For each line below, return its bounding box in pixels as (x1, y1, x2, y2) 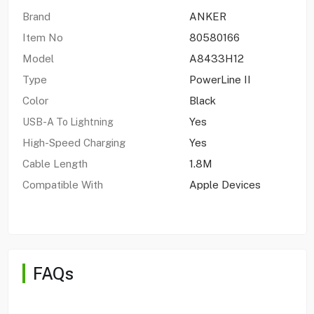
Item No (22, 31, 63, 43)
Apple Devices (189, 178, 261, 191)
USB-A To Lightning (22, 116, 116, 128)
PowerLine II (189, 73, 251, 86)
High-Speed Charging (22, 136, 125, 149)
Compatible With (22, 178, 103, 191)
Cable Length (22, 157, 90, 170)
